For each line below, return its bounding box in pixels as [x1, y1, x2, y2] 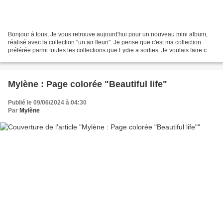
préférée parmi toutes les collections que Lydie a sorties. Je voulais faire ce [8, 46, 210, 54]
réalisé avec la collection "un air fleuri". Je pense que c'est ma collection [8, 38, 201, 46]
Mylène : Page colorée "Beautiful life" [8, 79, 167, 89]
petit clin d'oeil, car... [8, 54, 62, 62]
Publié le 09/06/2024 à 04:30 [8, 99, 87, 106]
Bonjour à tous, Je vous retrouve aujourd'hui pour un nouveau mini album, [8, 30, 208, 38]
